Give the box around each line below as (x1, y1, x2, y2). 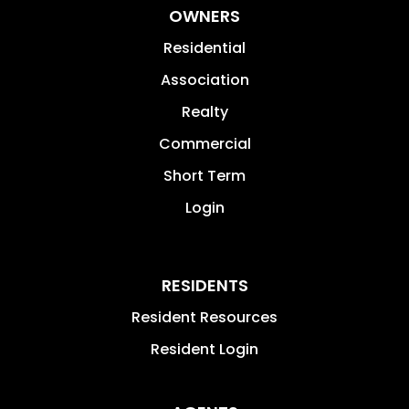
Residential (163, 37, 246, 58)
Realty (181, 100, 228, 122)
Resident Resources (131, 306, 278, 328)
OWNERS (169, 4, 240, 27)
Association (160, 68, 249, 90)
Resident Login (151, 338, 258, 360)
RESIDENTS (161, 273, 248, 297)
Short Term (163, 164, 246, 186)
